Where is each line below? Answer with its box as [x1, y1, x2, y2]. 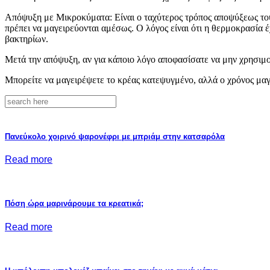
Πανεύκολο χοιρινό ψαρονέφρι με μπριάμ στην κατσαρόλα [5, 131, 225, 141]
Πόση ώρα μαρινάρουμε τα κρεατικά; [5, 199, 143, 209]
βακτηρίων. [5, 33, 48, 44]
